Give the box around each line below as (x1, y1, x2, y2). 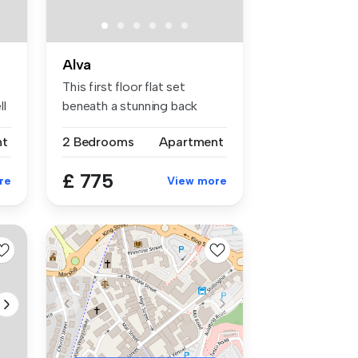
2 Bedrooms (62, 134, 134, 150)
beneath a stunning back (62, 98, 198, 114)
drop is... (62, 117, 109, 133)
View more (167, 174, 227, 189)
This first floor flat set (62, 79, 185, 95)
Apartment (159, 134, 224, 150)
